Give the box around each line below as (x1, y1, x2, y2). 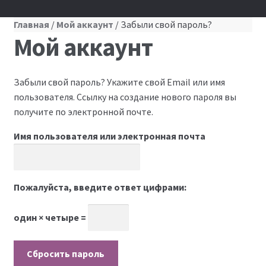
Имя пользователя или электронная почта (13, 130, 205, 142)
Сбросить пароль (27, 247, 105, 259)
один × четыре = (13, 211, 88, 224)
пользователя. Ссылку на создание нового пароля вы (13, 91, 236, 103)
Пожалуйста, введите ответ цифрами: (13, 181, 186, 194)
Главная (13, 18, 49, 30)
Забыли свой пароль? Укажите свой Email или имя (13, 76, 225, 88)
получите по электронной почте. (13, 106, 153, 118)
